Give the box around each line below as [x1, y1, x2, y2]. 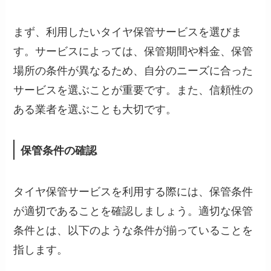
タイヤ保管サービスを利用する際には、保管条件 [13, 183, 253, 199]
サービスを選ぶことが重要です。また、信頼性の [13, 80, 253, 97]
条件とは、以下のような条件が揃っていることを [13, 221, 253, 238]
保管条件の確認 [21, 142, 97, 158]
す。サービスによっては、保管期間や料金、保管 [13, 42, 253, 58]
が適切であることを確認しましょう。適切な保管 [13, 202, 253, 218]
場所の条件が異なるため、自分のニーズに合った [13, 61, 253, 77]
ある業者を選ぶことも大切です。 [13, 100, 177, 116]
